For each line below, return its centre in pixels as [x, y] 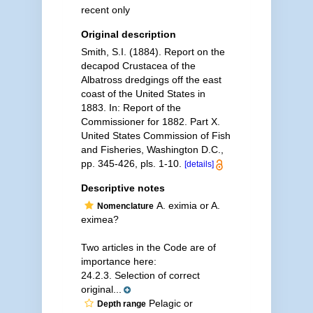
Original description [128, 34]
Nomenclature [125, 206]
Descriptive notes [123, 188]
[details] [199, 164]
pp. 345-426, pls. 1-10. [132, 163]
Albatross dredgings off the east [151, 80]
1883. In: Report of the [131, 108]
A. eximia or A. [187, 205]
